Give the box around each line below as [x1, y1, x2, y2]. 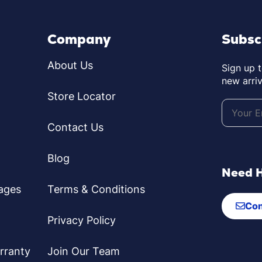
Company [47, 30, 111, 49]
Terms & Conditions [47, 183, 146, 196]
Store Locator [47, 90, 116, 103]
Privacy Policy [47, 214, 116, 227]
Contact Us [47, 121, 104, 134]
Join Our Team [47, 245, 120, 258]
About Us [47, 59, 94, 72]
